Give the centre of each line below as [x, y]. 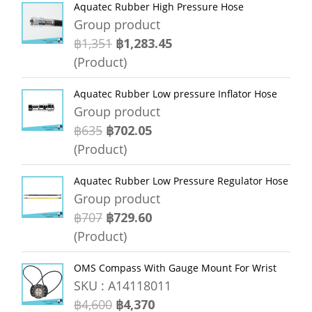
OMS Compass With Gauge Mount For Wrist [175, 268]
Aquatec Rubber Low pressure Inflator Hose [175, 94]
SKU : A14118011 [123, 286]
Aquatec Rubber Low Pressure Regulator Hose [181, 181]
